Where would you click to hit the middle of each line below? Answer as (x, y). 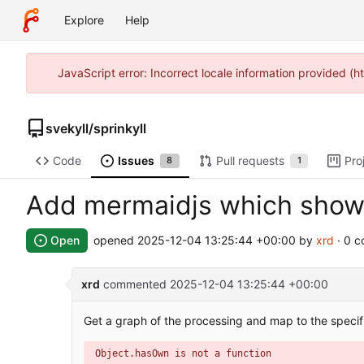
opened (115, 240)
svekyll (67, 128)
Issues (136, 161)
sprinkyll (120, 128)
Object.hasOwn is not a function (183, 354)
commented (134, 284)
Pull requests (250, 161)
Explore (84, 20)
